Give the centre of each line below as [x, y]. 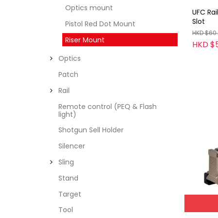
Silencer [72, 146]
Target [70, 194]
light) [67, 114]
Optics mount [89, 8]
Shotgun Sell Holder [91, 130]
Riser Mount [85, 40]
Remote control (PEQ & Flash [107, 106]
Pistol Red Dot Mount [100, 24]
